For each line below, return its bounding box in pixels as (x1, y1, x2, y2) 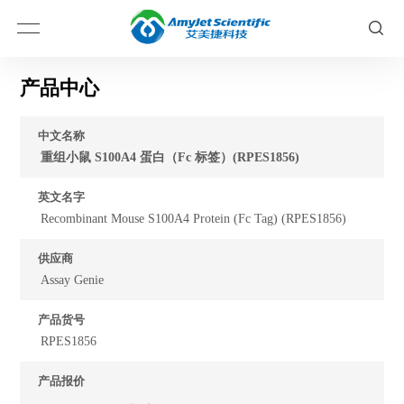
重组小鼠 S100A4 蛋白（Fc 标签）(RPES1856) (41, 151, 300, 164)
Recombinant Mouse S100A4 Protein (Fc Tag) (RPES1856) (41, 212, 347, 225)
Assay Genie (41, 273, 105, 287)
